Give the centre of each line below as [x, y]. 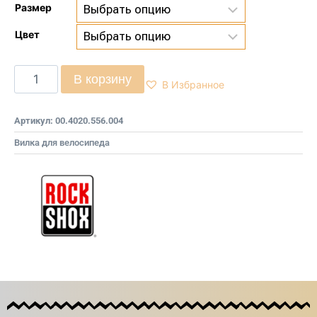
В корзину [102, 79]
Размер [33, 7]
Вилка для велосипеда [62, 143]
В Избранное [193, 84]
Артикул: [35, 121]
